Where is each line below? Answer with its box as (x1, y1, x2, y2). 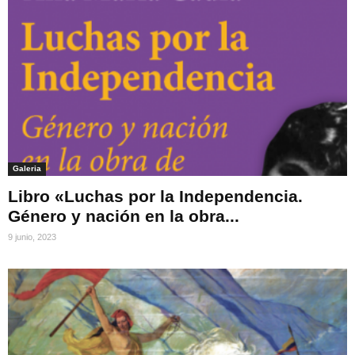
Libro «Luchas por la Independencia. (8, 186, 303, 205)
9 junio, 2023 (8, 231, 56, 242)
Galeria (13, 163, 41, 173)
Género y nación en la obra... (8, 206, 239, 225)
